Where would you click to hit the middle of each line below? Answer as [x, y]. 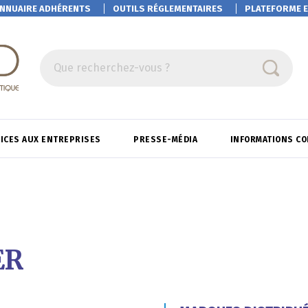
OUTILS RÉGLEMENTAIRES [167, 9]
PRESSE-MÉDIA [167, 140]
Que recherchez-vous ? [112, 67]
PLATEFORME [273, 9]
